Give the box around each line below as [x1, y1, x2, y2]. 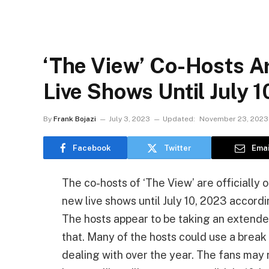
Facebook [72, 143, 111, 153]
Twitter [164, 143, 192, 153]
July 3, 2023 [109, 115, 150, 123]
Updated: [163, 115, 195, 123]
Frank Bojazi [53, 115, 96, 123]
